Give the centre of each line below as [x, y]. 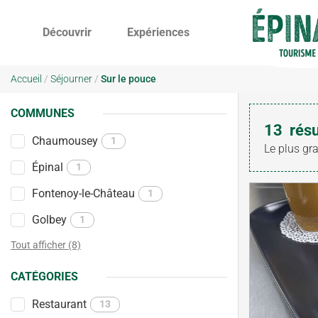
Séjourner [71, 79]
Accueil [26, 79]
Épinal [48, 167]
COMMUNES [43, 113]
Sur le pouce [128, 79]
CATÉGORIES [44, 276]
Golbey [49, 220]
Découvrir [67, 32]
